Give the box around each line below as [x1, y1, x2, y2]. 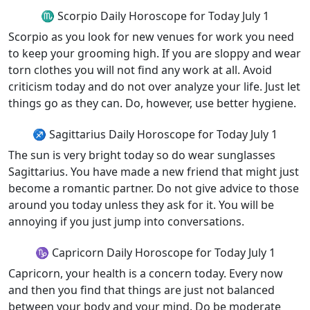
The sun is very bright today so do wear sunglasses [8, 147, 275, 163]
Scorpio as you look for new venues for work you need [8, 29, 294, 44]
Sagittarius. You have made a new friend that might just [8, 164, 299, 179]
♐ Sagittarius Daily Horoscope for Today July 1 [33, 127, 277, 142]
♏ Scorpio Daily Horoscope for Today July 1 [41, 8, 269, 24]
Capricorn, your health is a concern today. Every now [8, 266, 283, 281]
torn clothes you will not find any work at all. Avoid [8, 62, 272, 77]
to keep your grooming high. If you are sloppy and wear [8, 46, 301, 61]
